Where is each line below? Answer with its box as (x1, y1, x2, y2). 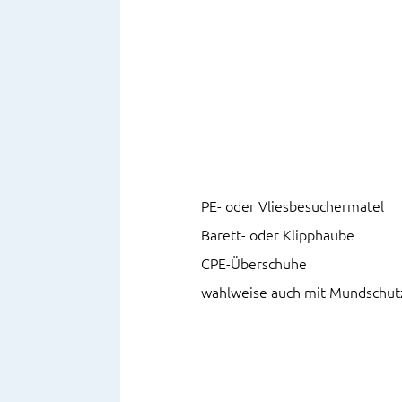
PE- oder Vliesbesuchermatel (201, 198, 385, 215)
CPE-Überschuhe (201, 256, 308, 273)
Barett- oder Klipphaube (201, 227, 355, 244)
